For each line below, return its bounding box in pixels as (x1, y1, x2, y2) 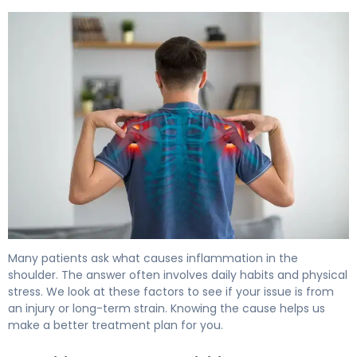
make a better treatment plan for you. (8, 317, 223, 334)
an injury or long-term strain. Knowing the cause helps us (8, 300, 325, 317)
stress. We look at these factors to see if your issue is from (8, 284, 334, 300)
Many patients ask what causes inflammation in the (8, 250, 298, 267)
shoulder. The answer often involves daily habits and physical (8, 267, 347, 284)
